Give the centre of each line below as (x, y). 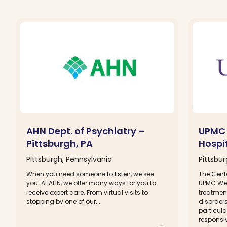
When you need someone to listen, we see (90, 174)
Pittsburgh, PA (60, 143)
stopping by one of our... (63, 201)
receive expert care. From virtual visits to (87, 192)
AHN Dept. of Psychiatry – (85, 131)
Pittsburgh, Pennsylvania (69, 159)
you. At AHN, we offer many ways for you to (91, 183)
